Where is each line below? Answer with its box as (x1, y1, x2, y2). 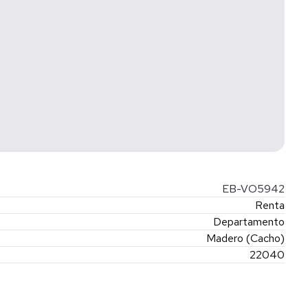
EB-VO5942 (219, 181, 285, 196)
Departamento (213, 214, 285, 229)
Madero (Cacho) (206, 231, 285, 245)
